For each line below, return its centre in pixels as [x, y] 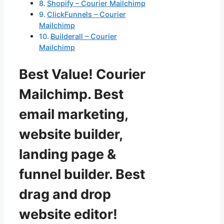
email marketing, [73, 114]
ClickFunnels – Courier [86, 14]
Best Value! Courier [82, 74]
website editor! [68, 214]
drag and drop [65, 194]
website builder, [71, 134]
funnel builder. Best [82, 174]
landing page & [67, 154]
